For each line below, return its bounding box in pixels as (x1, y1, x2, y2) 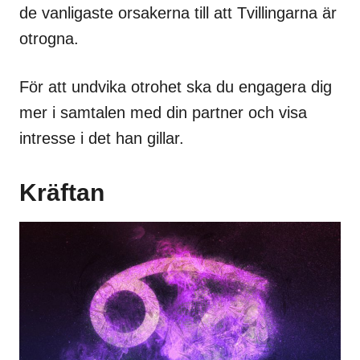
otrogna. (19, 29, 79, 47)
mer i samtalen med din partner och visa (19, 103, 307, 121)
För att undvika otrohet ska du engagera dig (19, 77, 332, 96)
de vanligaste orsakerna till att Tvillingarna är (19, 3, 337, 22)
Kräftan (19, 178, 104, 206)
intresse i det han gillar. (19, 129, 184, 147)
